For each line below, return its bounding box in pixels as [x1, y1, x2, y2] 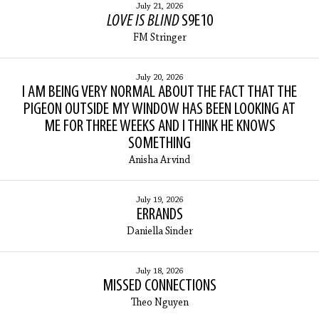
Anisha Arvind [129, 155, 190, 167]
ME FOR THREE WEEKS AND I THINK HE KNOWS [43, 118, 276, 136]
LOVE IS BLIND [106, 13, 179, 31]
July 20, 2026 [136, 73, 183, 83]
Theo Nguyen [130, 298, 189, 309]
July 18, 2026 [136, 267, 183, 276]
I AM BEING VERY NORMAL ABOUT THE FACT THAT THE [22, 84, 297, 102]
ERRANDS [136, 206, 183, 224]
